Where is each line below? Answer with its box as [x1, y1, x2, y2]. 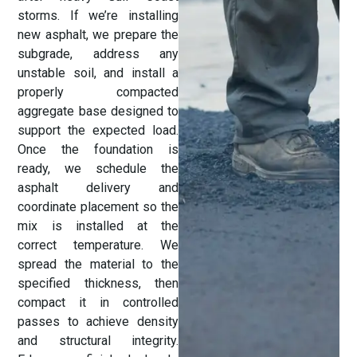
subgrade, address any [18, 45, 178, 61]
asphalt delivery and [18, 179, 178, 195]
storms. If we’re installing [18, 7, 178, 23]
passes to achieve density [18, 313, 178, 329]
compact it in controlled [18, 294, 178, 310]
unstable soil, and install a [18, 65, 178, 80]
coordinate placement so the [18, 198, 178, 214]
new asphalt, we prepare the [18, 26, 178, 42]
